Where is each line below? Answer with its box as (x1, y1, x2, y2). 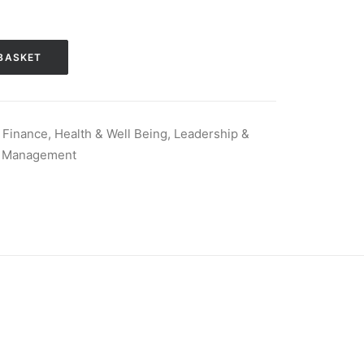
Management (2, 147, 76, 162)
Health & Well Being (54, 126, 167, 141)
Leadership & (174, 126, 249, 141)
